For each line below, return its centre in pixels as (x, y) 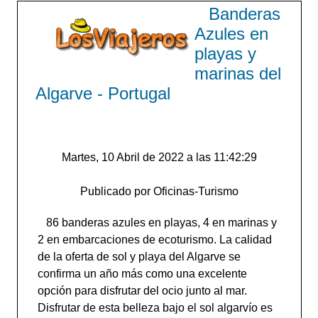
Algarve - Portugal (103, 93)
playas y (225, 54)
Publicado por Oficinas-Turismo (159, 191)
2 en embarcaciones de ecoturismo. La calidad (154, 240)
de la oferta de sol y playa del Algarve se (139, 257)
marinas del (237, 73)
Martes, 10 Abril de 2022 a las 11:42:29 (159, 157)
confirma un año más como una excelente (142, 274)
